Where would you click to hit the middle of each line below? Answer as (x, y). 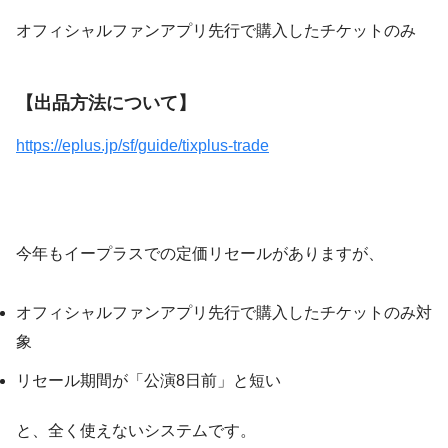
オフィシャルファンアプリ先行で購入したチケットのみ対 (224, 313)
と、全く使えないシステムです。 (136, 431)
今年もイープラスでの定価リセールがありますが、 (200, 254)
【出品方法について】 (106, 102)
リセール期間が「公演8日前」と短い (148, 381)
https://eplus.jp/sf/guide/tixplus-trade (142, 146)
